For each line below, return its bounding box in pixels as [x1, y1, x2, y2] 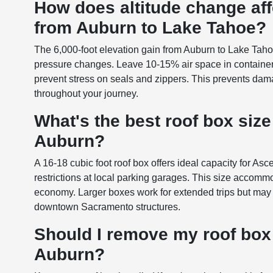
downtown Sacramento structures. [34, 202, 181, 212]
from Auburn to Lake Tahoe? [34, 18, 267, 37]
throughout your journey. [34, 88, 139, 99]
